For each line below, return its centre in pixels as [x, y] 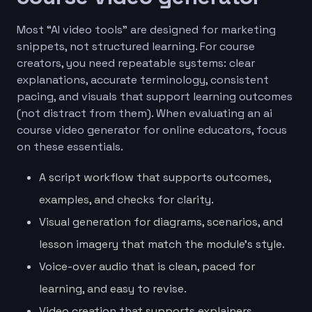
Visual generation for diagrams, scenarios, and [161, 221]
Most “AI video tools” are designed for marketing [146, 29]
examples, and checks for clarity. [126, 199]
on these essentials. [70, 146]
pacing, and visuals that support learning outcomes [155, 96]
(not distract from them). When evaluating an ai [145, 113]
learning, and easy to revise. [113, 288]
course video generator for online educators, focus [152, 130]
